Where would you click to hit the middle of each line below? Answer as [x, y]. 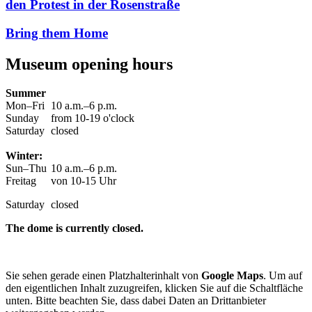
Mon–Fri [25, 106]
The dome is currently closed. [75, 228]
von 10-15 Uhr [84, 181]
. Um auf [283, 276]
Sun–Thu [26, 169]
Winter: [24, 156]
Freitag [21, 181]
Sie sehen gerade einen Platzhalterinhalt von [103, 276]
